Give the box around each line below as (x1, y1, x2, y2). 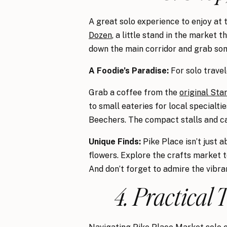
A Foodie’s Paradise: (89, 66, 169, 75)
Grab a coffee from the (89, 88, 179, 97)
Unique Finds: (89, 137, 141, 146)
